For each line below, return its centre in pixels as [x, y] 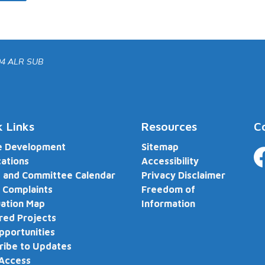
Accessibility [170, 161]
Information [168, 204]
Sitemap [160, 147]
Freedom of [168, 190]
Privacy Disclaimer [183, 175]
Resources [169, 127]
